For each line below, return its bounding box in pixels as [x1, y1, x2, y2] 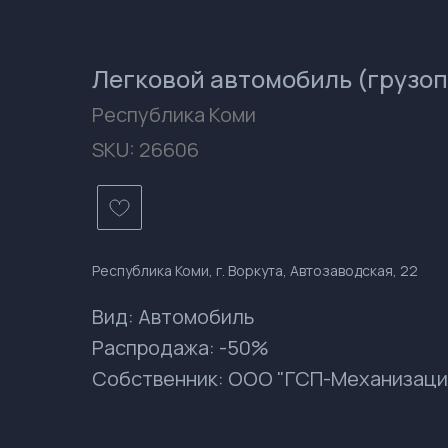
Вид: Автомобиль [92, 302, 254, 330]
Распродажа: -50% [92, 333, 269, 361]
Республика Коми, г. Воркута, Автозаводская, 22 [92, 260, 418, 280]
